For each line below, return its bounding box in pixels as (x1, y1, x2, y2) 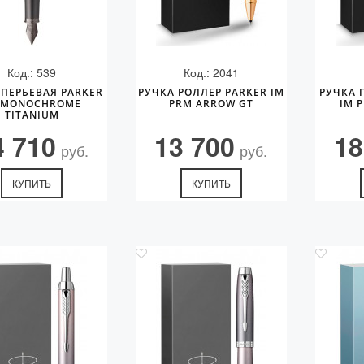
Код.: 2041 (183, 64, 239, 80)
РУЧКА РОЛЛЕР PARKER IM (137, 85, 284, 99)
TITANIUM (4, 108, 59, 122)
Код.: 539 (7, 64, 57, 80)
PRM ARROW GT (168, 97, 253, 110)
